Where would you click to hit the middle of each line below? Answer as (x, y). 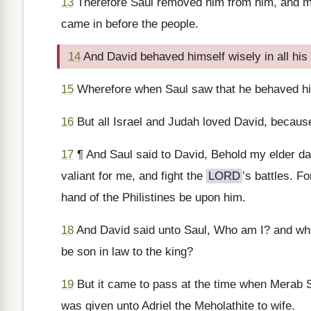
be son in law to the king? (127, 252)
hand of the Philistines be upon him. (153, 197)
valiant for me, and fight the (134, 176)
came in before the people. (130, 24)
